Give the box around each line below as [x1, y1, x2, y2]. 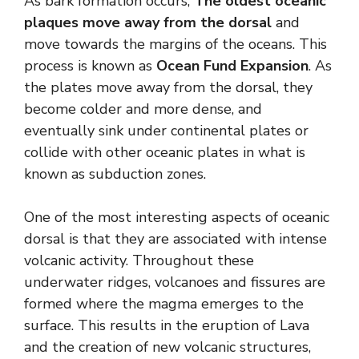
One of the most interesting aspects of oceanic [24, 207, 329, 227]
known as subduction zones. [24, 163, 206, 184]
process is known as [24, 55, 156, 75]
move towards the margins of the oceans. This [24, 34, 327, 54]
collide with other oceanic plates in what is [24, 142, 305, 162]
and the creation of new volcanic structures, [24, 337, 311, 357]
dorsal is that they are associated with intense [24, 228, 327, 248]
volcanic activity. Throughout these [24, 250, 254, 270]
